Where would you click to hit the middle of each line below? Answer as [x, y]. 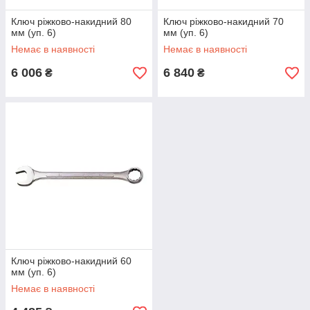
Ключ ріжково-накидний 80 [71, 21]
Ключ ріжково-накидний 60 [71, 261]
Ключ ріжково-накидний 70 [224, 21]
